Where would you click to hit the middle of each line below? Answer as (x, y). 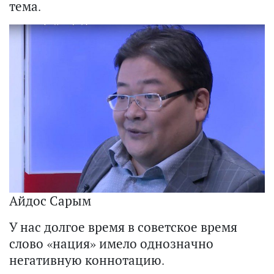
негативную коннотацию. (87, 260)
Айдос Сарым (50, 201)
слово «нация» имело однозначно (111, 244)
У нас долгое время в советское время (123, 227)
